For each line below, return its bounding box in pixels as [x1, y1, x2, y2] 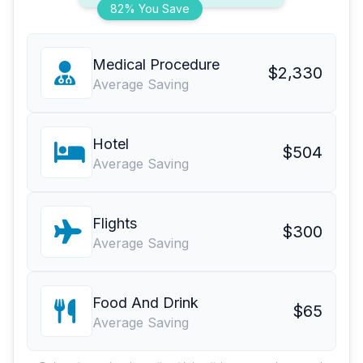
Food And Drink [92, 294, 199, 312]
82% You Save [110, 2, 190, 16]
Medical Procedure [92, 56, 220, 74]
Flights [92, 215, 137, 233]
